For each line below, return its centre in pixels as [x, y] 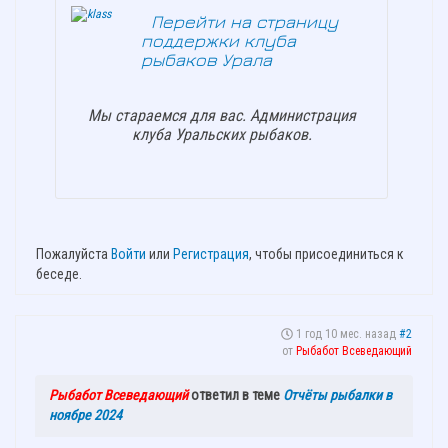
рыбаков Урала [206, 60]
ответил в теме [235, 395]
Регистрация [211, 254]
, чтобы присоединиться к [326, 254]
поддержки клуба [218, 41]
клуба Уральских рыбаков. [221, 135]
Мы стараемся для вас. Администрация [221, 116]
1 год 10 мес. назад [346, 334]
